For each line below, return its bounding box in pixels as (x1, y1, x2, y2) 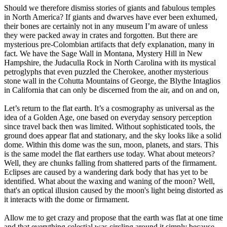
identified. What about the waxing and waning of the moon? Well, (4, 177, 215, 186)
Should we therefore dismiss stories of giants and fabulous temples (4, 4, 215, 13)
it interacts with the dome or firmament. (4, 195, 129, 204)
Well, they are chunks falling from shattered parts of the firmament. (4, 159, 217, 168)
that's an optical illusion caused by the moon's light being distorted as (4, 186, 223, 195)
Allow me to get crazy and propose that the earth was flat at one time (4, 213, 223, 222)
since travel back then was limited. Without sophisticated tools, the (4, 122, 215, 131)
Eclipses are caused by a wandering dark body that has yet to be (4, 168, 208, 177)
